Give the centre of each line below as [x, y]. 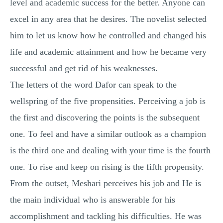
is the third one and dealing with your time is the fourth [110, 150]
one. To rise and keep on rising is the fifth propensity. [107, 167]
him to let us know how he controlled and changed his [108, 35]
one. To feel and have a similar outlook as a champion [108, 134]
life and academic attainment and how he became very [108, 52]
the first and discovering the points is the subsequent [105, 117]
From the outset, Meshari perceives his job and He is [106, 183]
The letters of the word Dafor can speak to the [93, 85]
